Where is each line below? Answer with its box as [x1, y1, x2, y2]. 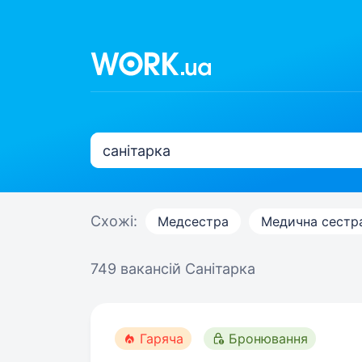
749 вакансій [90, 260, 185, 277]
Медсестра [158, 213, 229, 229]
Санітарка [185, 260, 255, 277]
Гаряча [140, 330, 183, 347]
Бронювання [229, 330, 308, 347]
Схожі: [90, 213, 137, 229]
